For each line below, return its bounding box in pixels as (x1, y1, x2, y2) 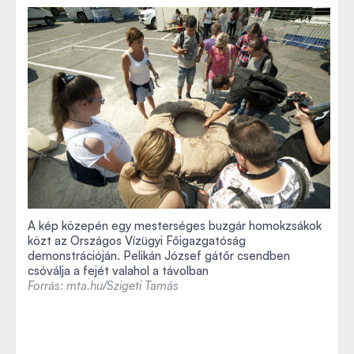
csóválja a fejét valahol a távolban (28, 263, 209, 279)
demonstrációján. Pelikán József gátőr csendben (28, 248, 290, 264)
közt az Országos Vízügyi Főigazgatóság (28, 233, 246, 249)
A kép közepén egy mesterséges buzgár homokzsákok (28, 218, 322, 234)
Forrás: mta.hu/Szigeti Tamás (28, 278, 179, 294)
